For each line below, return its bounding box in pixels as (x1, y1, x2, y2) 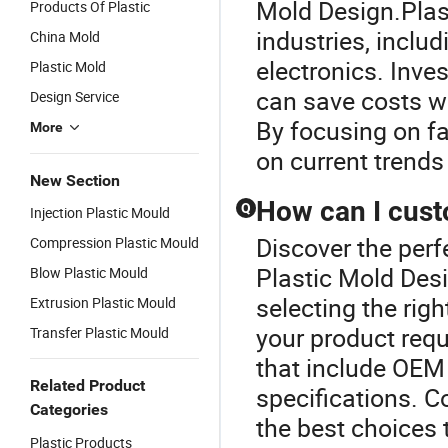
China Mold (30, 27, 100, 46)
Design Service (30, 87, 119, 106)
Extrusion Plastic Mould (30, 293, 176, 312)
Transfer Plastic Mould (30, 323, 169, 342)
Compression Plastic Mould (30, 233, 199, 252)
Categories (30, 400, 108, 419)
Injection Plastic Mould (30, 203, 170, 222)
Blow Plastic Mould (30, 263, 148, 282)
